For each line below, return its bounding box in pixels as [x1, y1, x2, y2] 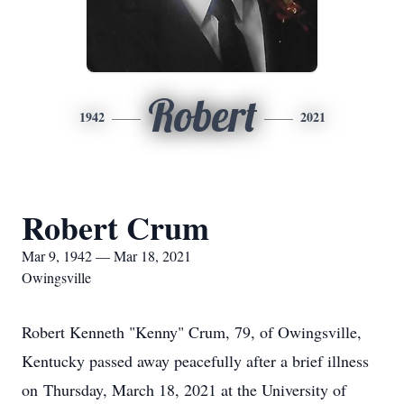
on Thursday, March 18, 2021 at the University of [22, 379, 346, 400]
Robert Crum [22, 204, 209, 251]
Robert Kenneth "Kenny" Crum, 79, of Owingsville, [22, 321, 362, 343]
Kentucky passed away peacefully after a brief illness [22, 350, 369, 372]
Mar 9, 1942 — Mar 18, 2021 [22, 246, 191, 265]
